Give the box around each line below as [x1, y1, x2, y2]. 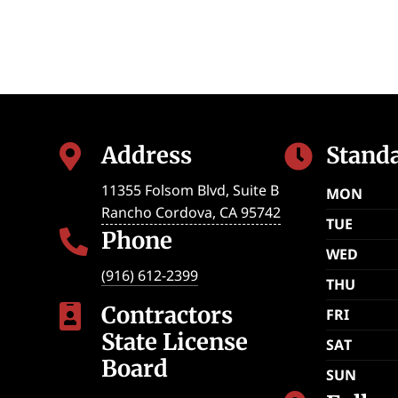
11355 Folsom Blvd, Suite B [101, 180, 280, 201]
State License [101, 327, 249, 356]
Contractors [101, 300, 234, 330]
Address [101, 140, 193, 170]
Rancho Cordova [101, 203, 213, 223]
